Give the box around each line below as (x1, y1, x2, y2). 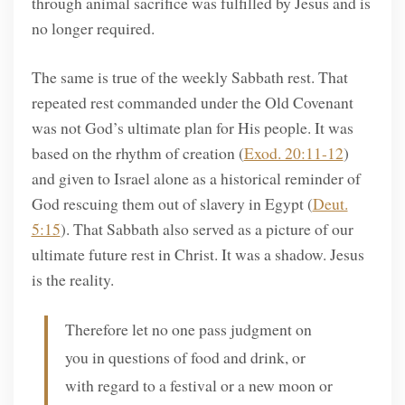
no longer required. (31, 16, 155, 39)
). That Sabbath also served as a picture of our (60, 217, 353, 240)
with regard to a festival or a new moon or (65, 374, 334, 397)
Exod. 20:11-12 (243, 141, 344, 164)
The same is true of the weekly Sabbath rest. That (31, 65, 348, 88)
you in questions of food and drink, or (65, 346, 306, 369)
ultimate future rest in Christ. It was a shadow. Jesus (31, 242, 364, 265)
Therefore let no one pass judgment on (65, 318, 313, 341)
